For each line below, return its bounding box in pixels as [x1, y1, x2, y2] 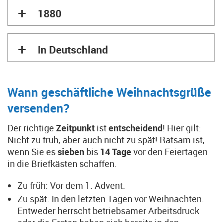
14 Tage [100, 146, 133, 158]
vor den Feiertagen [133, 146, 208, 158]
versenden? [7, 100, 69, 116]
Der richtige [7, 122, 56, 134]
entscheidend [109, 122, 163, 134]
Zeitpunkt [56, 122, 97, 134]
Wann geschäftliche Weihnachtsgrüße [7, 84, 211, 100]
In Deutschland [38, 43, 108, 56]
